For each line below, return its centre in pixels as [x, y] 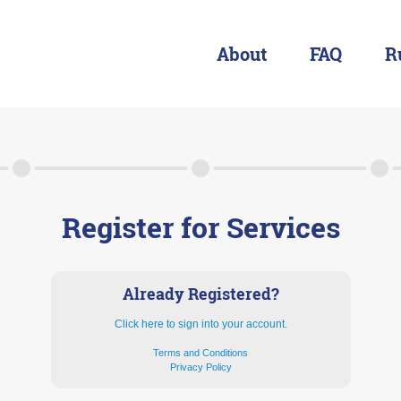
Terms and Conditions [200, 353]
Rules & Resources [200, 196]
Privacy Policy [200, 367]
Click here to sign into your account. [200, 324]
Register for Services [200, 227]
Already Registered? [200, 294]
